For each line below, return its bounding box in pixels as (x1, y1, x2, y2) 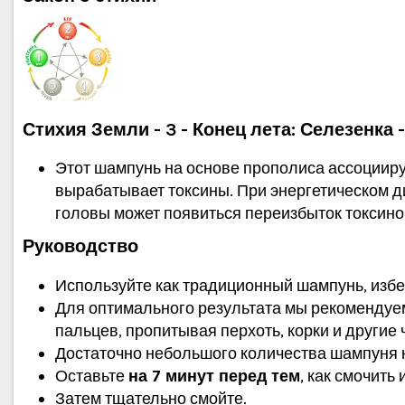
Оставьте (55, 366, 128, 387)
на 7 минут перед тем (128, 366, 300, 387)
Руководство (23, 235, 138, 258)
